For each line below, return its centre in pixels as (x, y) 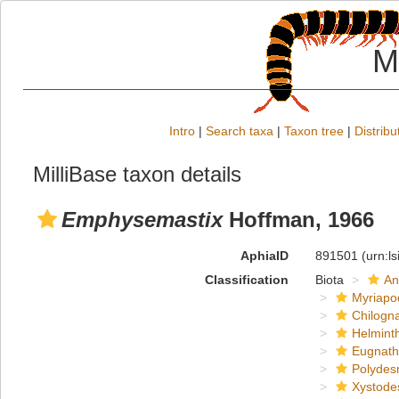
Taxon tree (314, 131)
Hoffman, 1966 (298, 220)
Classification (246, 280)
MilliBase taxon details (137, 174)
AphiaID (264, 256)
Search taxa (240, 131)
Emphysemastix (142, 220)
